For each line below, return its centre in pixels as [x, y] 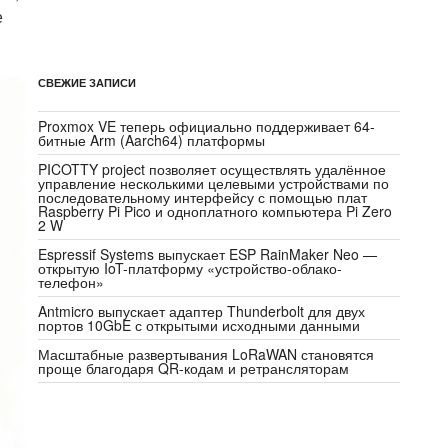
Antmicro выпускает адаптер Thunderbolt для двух [202, 311]
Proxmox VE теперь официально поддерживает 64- [207, 126]
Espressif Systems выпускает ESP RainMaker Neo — [208, 254]
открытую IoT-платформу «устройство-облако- [190, 268]
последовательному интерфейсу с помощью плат [203, 197]
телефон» [71, 282]
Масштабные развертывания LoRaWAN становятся [206, 354]
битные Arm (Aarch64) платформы [152, 140]
